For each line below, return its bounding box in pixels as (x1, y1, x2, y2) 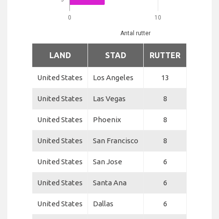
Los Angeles (93, 73, 133, 82)
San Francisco (93, 136, 138, 145)
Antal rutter (120, 29, 151, 37)
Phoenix (93, 115, 121, 124)
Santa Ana (93, 178, 127, 187)
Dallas (93, 199, 113, 208)
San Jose (93, 157, 122, 166)
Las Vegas (93, 94, 126, 103)
